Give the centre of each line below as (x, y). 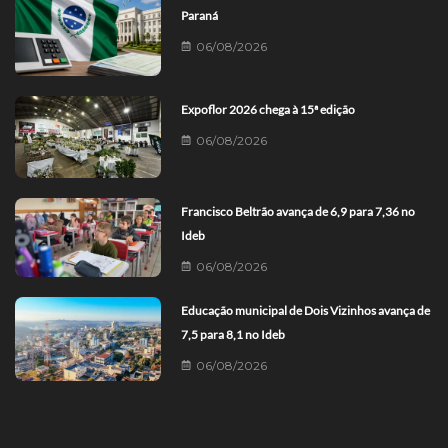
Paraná (200, 16)
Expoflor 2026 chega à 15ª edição (268, 109)
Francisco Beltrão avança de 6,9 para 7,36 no (298, 212)
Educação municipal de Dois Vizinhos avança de (306, 311)
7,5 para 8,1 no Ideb (233, 335)
